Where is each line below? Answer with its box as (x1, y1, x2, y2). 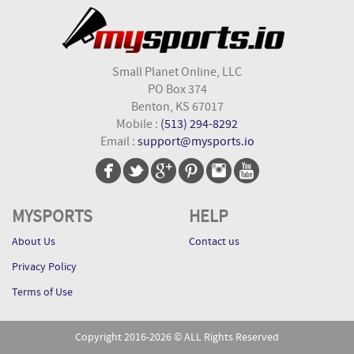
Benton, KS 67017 (130, 99, 224, 115)
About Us (12, 235, 55, 249)
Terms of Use (12, 285, 73, 299)
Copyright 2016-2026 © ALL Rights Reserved (75, 330, 279, 345)
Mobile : (116, 116, 160, 132)
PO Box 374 (147, 81, 207, 97)
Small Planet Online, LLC (112, 64, 242, 80)
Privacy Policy (12, 260, 77, 274)
